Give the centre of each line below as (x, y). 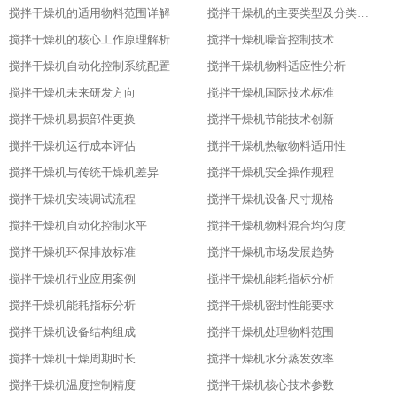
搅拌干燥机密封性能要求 (271, 305)
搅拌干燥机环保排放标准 (72, 252)
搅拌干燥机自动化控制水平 (78, 226)
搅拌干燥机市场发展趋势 (271, 252)
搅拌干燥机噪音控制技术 (271, 39)
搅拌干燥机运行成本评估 (72, 146)
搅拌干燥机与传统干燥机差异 (84, 172)
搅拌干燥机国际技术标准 (271, 93)
